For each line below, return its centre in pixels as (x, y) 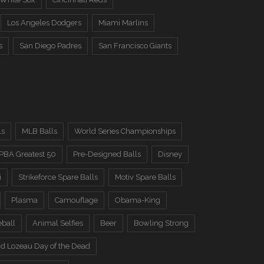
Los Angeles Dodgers (44, 23)
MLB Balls (39, 131)
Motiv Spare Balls (145, 177)
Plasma (24, 200)
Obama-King (138, 200)
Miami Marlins (123, 23)
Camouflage (76, 200)
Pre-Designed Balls (107, 154)
